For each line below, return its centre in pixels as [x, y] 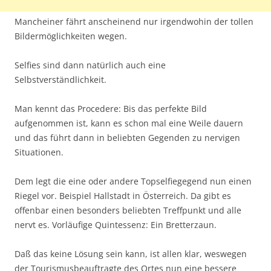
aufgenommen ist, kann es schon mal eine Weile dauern [129, 123]
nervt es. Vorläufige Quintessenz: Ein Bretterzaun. [116, 224]
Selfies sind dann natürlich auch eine [90, 65]
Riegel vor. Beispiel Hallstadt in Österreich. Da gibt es [123, 195]
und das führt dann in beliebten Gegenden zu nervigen [127, 137]
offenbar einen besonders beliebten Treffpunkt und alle [128, 210]
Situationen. [39, 152]
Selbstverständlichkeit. [60, 79]
